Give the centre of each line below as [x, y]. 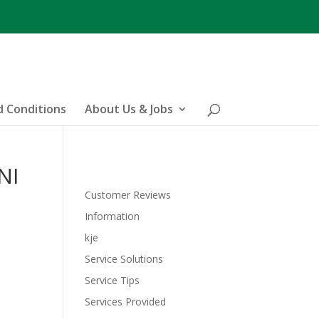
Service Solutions [124, 259]
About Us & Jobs [129, 109]
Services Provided [126, 302]
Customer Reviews [128, 195]
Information [113, 216]
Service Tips [113, 280]
